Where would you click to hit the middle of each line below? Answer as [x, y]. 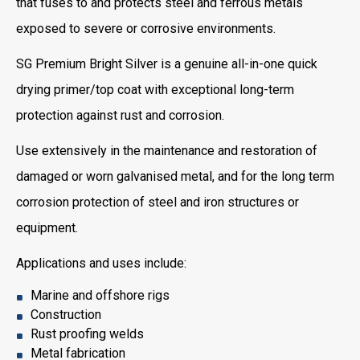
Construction [66, 315]
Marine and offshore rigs [100, 295]
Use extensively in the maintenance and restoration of [167, 151]
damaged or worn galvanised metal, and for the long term [175, 176]
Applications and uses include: [101, 263]
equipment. [47, 228]
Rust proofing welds [87, 334]
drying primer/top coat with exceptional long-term [155, 90]
